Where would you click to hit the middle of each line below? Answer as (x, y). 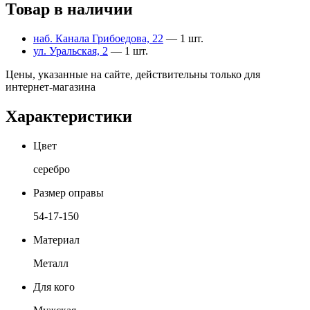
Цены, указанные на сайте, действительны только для (133, 74)
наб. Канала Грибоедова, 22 (98, 38)
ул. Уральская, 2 (71, 51)
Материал (56, 239)
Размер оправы (69, 192)
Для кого (54, 286)
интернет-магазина (51, 87)
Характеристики (69, 116)
